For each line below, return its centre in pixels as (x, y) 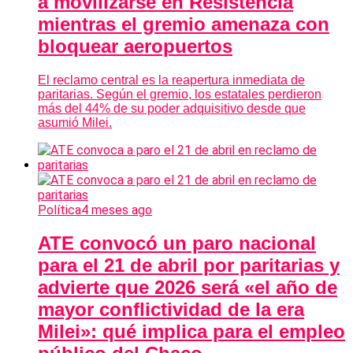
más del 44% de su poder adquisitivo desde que (172, 108)
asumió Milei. (75, 122)
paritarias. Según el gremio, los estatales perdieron (180, 94)
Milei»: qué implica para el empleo (191, 332)
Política (59, 210)
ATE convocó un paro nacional (177, 243)
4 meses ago (117, 210)
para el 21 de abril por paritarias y (189, 266)
